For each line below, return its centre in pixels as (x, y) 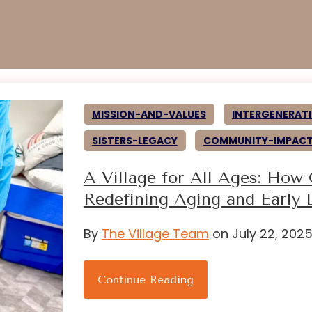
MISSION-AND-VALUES (149, 114)
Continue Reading (145, 280)
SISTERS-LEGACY (134, 141)
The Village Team (155, 234)
